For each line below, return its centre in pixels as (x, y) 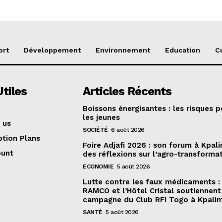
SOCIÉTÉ (95, 130)
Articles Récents (127, 91)
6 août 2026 (128, 130)
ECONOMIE (98, 167)
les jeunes (102, 118)
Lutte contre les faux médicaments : (152, 182)
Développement (52, 50)
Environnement (123, 50)
